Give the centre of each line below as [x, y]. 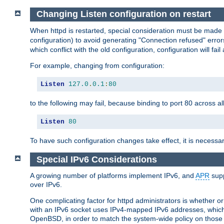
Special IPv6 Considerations [96, 159]
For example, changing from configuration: [97, 66]
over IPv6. [46, 185]
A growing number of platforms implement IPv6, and [113, 176]
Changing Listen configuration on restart [123, 14]
